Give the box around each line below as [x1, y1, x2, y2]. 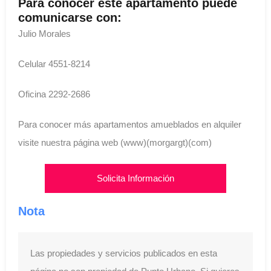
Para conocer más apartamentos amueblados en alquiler [18, 119, 241, 129]
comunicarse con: [18, 11, 122, 24]
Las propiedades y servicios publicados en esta [30, 248, 217, 258]
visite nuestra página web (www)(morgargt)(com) [18, 137, 212, 148]
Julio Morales [18, 28, 71, 39]
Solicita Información [97, 173, 174, 183]
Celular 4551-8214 [18, 59, 90, 69]
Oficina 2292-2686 [18, 89, 90, 99]
